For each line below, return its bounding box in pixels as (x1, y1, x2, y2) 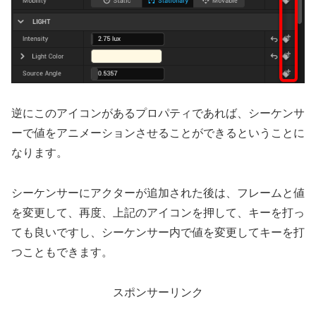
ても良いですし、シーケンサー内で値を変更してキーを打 (11, 226, 305, 239)
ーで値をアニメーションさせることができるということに (11, 127, 305, 140)
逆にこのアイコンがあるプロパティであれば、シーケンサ (11, 107, 305, 120)
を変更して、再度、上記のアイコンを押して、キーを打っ (11, 207, 305, 219)
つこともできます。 (11, 246, 113, 259)
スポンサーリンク (113, 286, 203, 299)
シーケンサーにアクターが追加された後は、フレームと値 (11, 187, 305, 200)
